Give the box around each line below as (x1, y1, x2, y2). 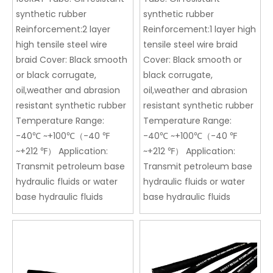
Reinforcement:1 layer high (143, 23, 256, 36)
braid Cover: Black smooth (16, 54, 127, 66)
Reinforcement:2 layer (16, 23, 110, 36)
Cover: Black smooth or (143, 54, 242, 66)
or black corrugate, (16, 69, 96, 82)
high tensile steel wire (16, 38, 107, 51)
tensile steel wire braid (143, 38, 238, 51)
